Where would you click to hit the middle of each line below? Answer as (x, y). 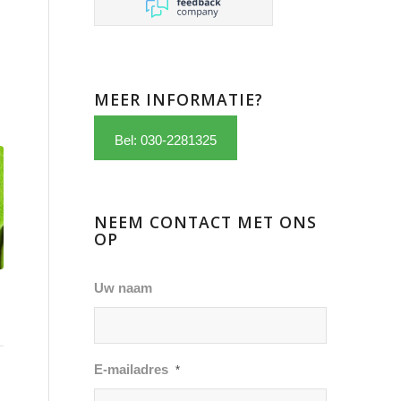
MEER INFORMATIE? (179, 100)
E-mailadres (132, 370)
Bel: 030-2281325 (166, 141)
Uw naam (124, 289)
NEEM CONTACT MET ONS (206, 222)
